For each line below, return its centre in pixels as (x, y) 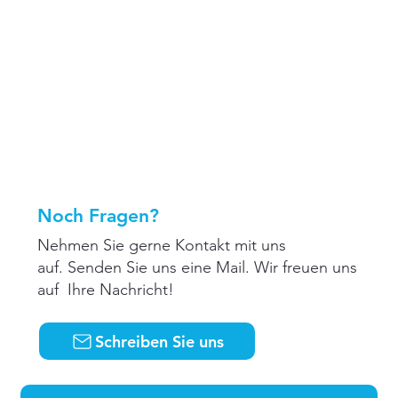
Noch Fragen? (98, 216)
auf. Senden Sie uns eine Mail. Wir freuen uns (197, 267)
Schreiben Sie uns (159, 341)
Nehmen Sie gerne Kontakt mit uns (161, 245)
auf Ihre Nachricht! (105, 289)
